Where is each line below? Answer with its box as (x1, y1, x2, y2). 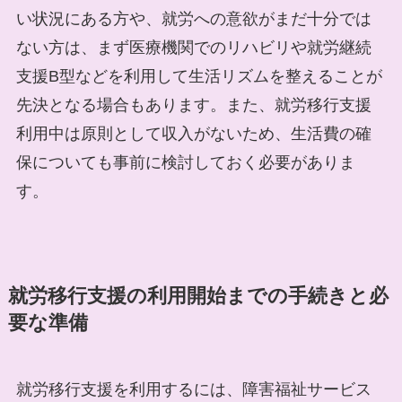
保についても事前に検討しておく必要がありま (15, 153, 355, 172)
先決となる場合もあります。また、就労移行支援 (15, 96, 371, 115)
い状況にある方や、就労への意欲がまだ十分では (15, 10, 371, 29)
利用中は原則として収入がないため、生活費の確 (15, 125, 371, 144)
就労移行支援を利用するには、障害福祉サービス (15, 380, 371, 399)
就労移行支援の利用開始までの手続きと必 (7, 285, 389, 308)
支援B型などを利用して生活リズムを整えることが (15, 67, 382, 86)
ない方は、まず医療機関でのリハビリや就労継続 (15, 39, 371, 57)
